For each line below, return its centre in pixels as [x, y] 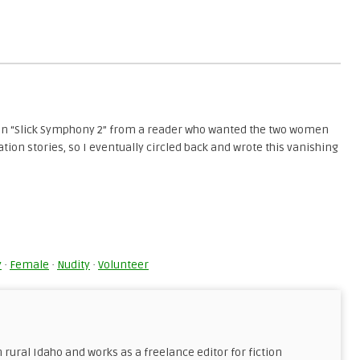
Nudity [74, 265]
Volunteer [123, 265]
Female [29, 265]
